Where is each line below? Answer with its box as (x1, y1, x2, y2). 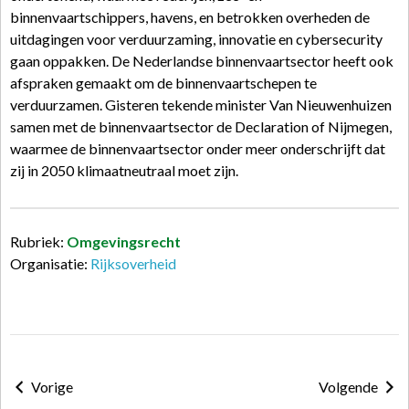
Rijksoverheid (90, 255, 176, 272)
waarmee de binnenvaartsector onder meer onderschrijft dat (10, 140, 385, 157)
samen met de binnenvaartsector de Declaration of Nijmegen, (10, 118, 392, 135)
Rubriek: (10, 233, 67, 250)
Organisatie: (10, 255, 90, 272)
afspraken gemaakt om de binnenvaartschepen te (10, 74, 317, 91)
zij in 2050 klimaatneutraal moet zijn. (10, 162, 238, 179)
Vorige (28, 378, 73, 395)
